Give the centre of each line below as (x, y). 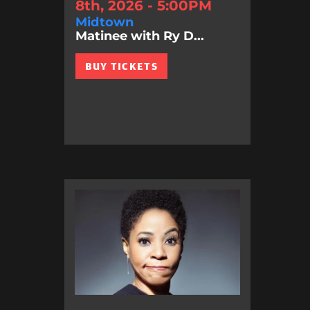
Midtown (104, 22)
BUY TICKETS (121, 66)
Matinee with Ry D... (139, 36)
